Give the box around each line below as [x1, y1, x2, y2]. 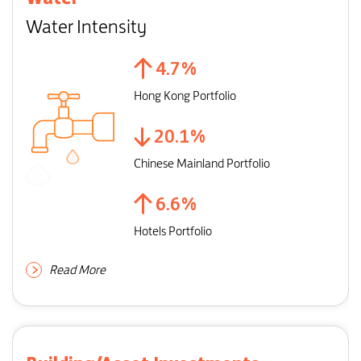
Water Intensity [26, 15, 147, 38]
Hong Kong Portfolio [134, 88, 236, 103]
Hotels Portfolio [134, 223, 212, 239]
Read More [48, 262, 106, 277]
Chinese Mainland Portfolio [134, 156, 270, 171]
